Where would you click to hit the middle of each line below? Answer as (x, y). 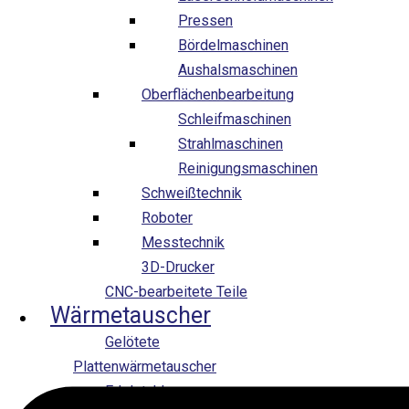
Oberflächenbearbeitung (218, 94)
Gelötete (132, 341)
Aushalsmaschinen (238, 69)
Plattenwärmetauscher (145, 366)
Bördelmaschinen (233, 45)
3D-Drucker (178, 267)
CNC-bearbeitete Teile (176, 291)
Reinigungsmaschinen (248, 168)
